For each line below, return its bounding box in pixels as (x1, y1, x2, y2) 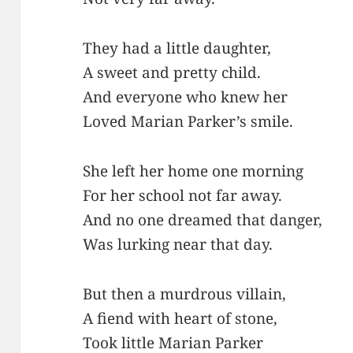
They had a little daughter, (83, 37, 272, 58)
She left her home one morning (83, 160, 304, 181)
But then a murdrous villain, (83, 283, 287, 304)
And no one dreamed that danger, (83, 209, 323, 230)
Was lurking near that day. (83, 233, 273, 255)
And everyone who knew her (83, 86, 288, 107)
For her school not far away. (83, 184, 283, 206)
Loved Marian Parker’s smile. (83, 110, 294, 132)
